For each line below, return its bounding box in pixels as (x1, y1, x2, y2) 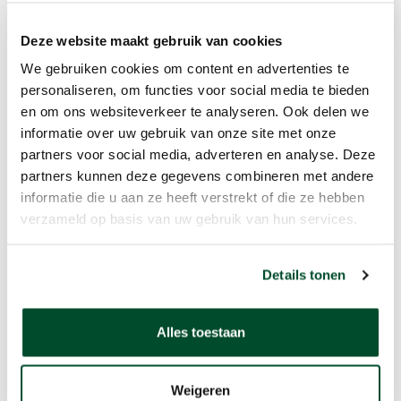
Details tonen (262, 267, 346, 283)
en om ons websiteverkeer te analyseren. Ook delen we (21, 103, 369, 119)
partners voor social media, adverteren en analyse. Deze (21, 146, 376, 162)
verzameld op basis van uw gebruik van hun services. (21, 210, 358, 226)
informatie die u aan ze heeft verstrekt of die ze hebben (21, 189, 364, 205)
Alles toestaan (156, 324, 245, 339)
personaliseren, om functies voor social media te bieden (21, 81, 370, 98)
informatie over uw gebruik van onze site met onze (21, 124, 337, 141)
